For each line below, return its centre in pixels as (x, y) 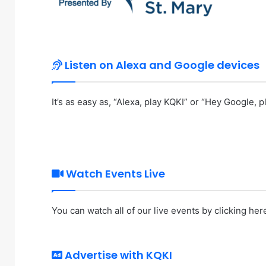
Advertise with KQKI (117, 255)
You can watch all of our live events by (133, 210)
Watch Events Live (114, 173)
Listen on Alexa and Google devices (161, 65)
